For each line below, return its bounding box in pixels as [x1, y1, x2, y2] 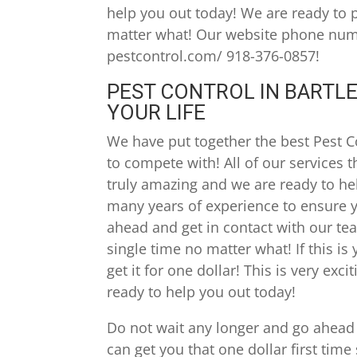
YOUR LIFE [107, 100, 206, 124]
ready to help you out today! [107, 281, 296, 301]
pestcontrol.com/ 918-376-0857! [107, 45, 320, 65]
